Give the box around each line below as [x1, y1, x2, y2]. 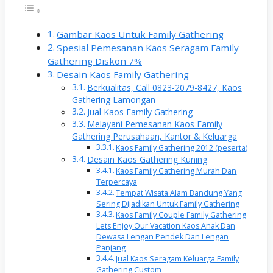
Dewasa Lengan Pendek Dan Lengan [96, 232, 229, 243]
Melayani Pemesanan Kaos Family [87, 118, 222, 130]
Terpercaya [96, 177, 137, 188]
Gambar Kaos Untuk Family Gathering [57, 28, 224, 41]
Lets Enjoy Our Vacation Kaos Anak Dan [96, 221, 235, 232]
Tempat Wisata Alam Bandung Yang [116, 188, 243, 199]
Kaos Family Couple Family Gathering [116, 210, 247, 221]
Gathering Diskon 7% [48, 55, 142, 68]
